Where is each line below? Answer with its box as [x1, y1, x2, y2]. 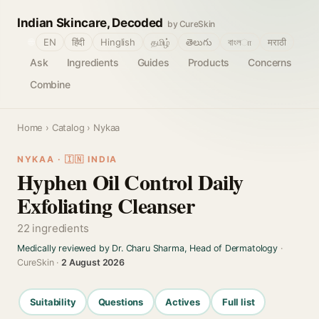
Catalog [51, 122, 85, 133]
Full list [221, 296, 255, 308]
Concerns [248, 56, 292, 68]
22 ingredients [17, 221, 89, 235]
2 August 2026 [61, 257, 125, 268]
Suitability [29, 296, 76, 308]
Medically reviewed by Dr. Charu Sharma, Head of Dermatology [17, 243, 278, 253]
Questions [98, 296, 144, 308]
